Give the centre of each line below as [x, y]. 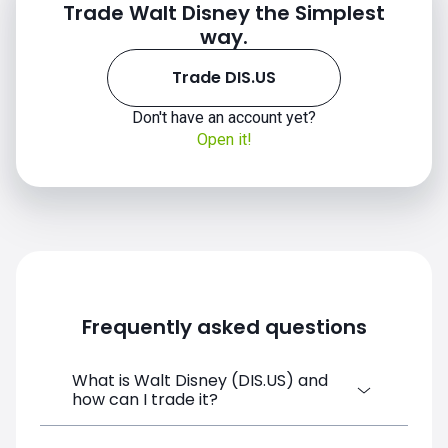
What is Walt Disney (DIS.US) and [200, 380]
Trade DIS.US [224, 77]
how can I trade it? [145, 399]
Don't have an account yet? [224, 117]
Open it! [224, 139]
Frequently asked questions [224, 327]
